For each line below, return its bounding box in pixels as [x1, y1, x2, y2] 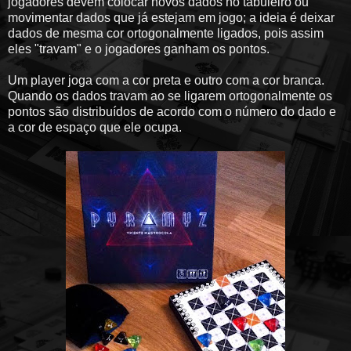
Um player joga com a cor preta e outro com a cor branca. [8, 74, 324, 88]
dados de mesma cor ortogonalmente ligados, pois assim [8, 27, 324, 41]
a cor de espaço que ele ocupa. [8, 121, 182, 135]
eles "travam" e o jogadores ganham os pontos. [8, 42, 270, 56]
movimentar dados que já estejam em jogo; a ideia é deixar [8, 11, 335, 25]
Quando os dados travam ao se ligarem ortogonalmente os [8, 89, 332, 103]
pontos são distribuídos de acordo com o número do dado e [8, 105, 336, 119]
